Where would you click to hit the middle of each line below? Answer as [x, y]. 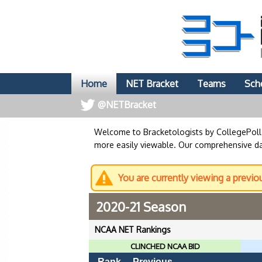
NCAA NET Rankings [133, 230]
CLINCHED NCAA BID [165, 246]
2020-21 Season [141, 206]
